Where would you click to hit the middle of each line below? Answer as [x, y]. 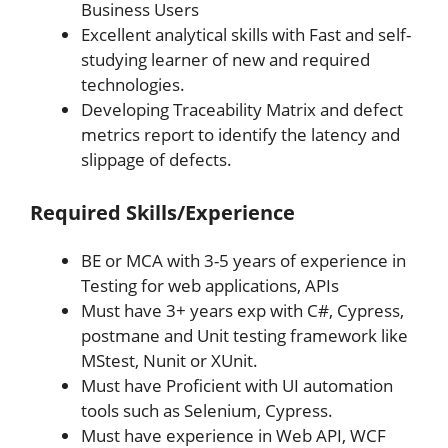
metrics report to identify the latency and [240, 134]
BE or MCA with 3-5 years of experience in [243, 260]
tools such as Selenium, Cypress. [207, 410]
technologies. [133, 84]
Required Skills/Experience [162, 212]
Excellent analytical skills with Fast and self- [246, 34]
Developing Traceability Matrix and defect [242, 109]
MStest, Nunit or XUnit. [169, 360]
